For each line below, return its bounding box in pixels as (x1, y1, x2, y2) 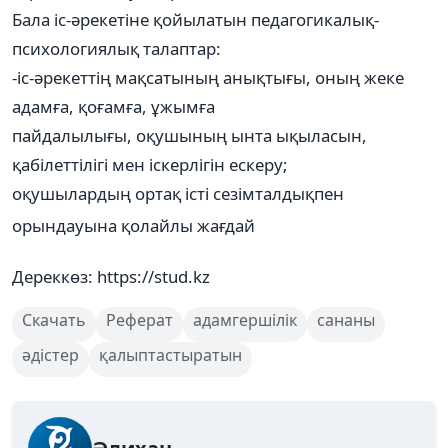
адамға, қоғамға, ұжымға (12, 94, 215, 118)
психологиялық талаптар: (12, 36, 221, 60)
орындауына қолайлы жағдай (12, 213, 259, 236)
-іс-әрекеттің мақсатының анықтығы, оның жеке (12, 65, 404, 89)
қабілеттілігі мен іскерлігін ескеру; (12, 152, 288, 176)
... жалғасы (272, 215, 354, 238)
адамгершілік (193, 308, 297, 331)
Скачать (22, 308, 86, 331)
